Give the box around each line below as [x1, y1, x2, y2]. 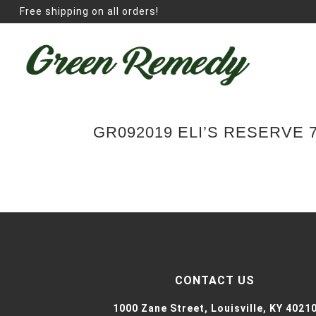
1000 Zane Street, [112, 303, 211, 314]
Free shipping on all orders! [20, 6, 159, 17]
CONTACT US [175, 274, 255, 287]
